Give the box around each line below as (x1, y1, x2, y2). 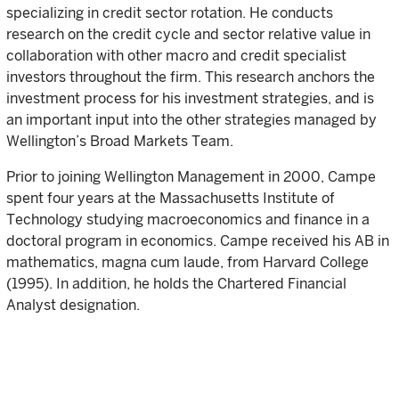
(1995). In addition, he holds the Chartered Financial (6, 275, 346, 292)
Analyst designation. (6, 297, 140, 313)
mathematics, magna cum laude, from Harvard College (6, 254, 369, 271)
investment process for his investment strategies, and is (6, 90, 374, 107)
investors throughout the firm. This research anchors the (6, 69, 375, 85)
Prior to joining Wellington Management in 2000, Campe (6, 168, 376, 185)
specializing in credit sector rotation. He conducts (6, 4, 333, 21)
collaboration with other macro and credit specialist (6, 47, 346, 64)
